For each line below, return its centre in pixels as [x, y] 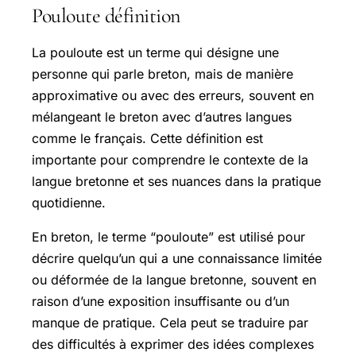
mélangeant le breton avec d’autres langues [162, 116]
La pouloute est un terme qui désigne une [155, 52]
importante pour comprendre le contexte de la [170, 159]
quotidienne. [69, 202]
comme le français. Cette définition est [147, 138]
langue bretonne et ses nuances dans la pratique [176, 181]
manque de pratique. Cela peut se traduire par [170, 322]
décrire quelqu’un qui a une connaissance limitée [177, 258]
